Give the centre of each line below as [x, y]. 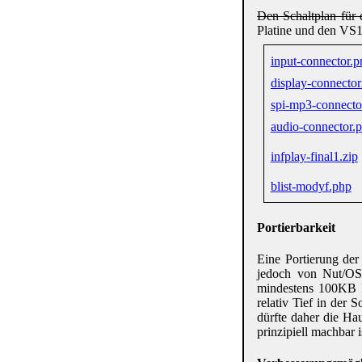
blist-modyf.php [311, 187]
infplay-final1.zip [314, 157]
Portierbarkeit [297, 227]
